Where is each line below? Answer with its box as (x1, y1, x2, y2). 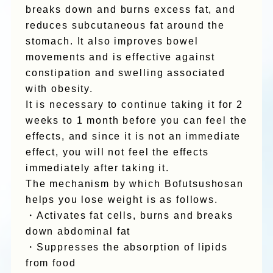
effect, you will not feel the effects (25, 147, 209, 158)
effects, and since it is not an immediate (25, 131, 241, 142)
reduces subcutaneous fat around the (25, 20, 225, 31)
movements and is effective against (25, 52, 216, 63)
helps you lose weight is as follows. (25, 194, 218, 205)
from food (25, 258, 76, 269)
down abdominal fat (25, 226, 131, 237)
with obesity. (25, 83, 94, 94)
